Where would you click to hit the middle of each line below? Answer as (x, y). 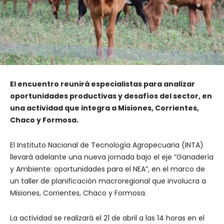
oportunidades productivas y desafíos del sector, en (111, 96)
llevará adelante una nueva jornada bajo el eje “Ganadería (112, 157)
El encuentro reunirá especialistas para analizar (102, 84)
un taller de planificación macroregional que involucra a (108, 181)
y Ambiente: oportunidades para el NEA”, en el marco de (107, 169)
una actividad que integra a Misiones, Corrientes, (104, 108)
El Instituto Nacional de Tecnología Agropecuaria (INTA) (107, 145)
